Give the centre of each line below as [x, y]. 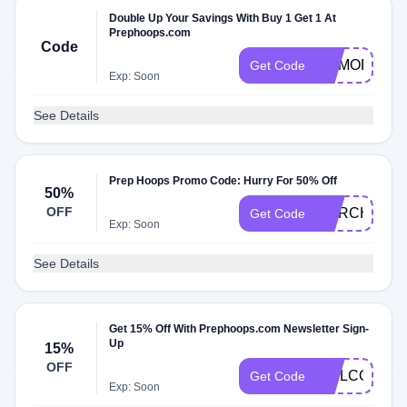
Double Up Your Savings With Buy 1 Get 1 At [223, 18]
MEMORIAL [355, 65]
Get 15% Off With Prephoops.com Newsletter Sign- [239, 329]
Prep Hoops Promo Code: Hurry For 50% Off [223, 181]
